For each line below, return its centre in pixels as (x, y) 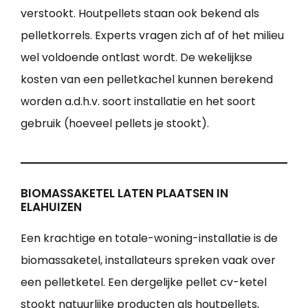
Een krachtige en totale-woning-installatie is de (149, 239)
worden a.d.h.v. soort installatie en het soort (138, 102)
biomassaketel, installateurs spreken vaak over (148, 261)
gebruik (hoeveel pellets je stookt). (115, 124)
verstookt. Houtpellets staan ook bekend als (140, 14)
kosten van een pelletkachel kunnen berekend (147, 80)
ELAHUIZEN (51, 207)
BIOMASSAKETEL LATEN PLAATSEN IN (124, 194)
